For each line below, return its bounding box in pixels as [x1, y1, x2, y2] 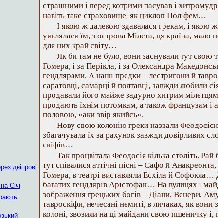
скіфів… [43, 140, 73, 149]
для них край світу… [43, 41, 117, 50]
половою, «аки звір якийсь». [43, 110, 144, 119]
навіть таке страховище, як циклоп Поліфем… [43, 11, 206, 20]
